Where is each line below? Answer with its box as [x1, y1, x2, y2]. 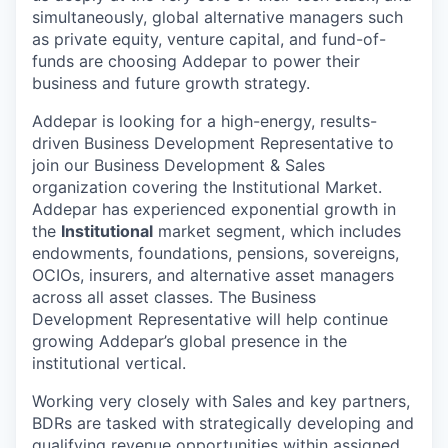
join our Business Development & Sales [32, 155, 325, 175]
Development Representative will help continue [32, 309, 388, 329]
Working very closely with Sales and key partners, [32, 391, 410, 411]
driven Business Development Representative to [32, 133, 394, 153]
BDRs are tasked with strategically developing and [32, 413, 414, 433]
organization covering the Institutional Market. [32, 177, 382, 197]
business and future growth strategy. [32, 73, 310, 93]
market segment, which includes [153, 221, 401, 241]
